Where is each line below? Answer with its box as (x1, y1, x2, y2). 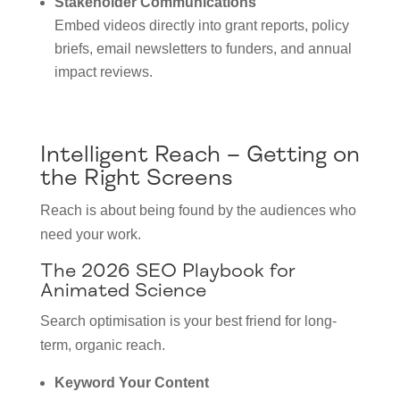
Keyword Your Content (54, 375, 209, 391)
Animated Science (39, 278, 206, 304)
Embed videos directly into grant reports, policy (54, 18, 349, 34)
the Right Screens (39, 163, 233, 193)
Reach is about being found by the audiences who (39, 203, 356, 219)
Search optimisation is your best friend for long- (39, 313, 337, 329)
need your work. (39, 227, 141, 243)
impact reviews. (54, 64, 153, 80)
